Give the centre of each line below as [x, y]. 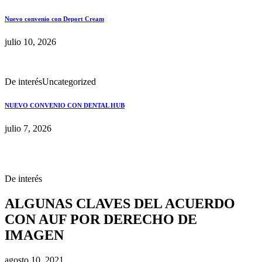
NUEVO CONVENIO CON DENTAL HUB [65, 105]
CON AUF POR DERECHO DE [101, 219]
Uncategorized [69, 81]
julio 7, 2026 [28, 128]
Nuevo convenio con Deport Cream [54, 18]
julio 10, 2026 [30, 42]
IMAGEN [34, 235]
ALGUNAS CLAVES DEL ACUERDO [120, 203]
